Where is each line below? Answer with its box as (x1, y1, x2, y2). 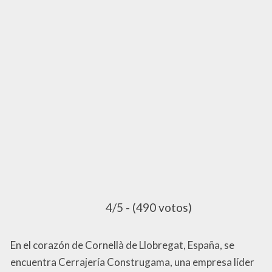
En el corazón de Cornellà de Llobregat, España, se (10, 239, 234, 252)
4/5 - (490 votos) (106, 200, 192, 215)
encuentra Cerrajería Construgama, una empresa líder (10, 256, 254, 269)
